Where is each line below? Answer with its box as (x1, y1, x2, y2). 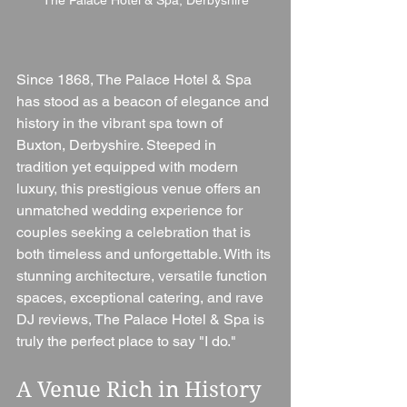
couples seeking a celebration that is (16, 223, 254, 241)
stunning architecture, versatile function (16, 266, 271, 284)
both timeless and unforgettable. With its (16, 244, 274, 263)
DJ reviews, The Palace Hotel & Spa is (16, 310, 268, 328)
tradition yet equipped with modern (16, 157, 242, 175)
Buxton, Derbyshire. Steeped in (16, 135, 220, 154)
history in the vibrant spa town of (16, 114, 226, 132)
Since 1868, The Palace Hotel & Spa (16, 70, 255, 88)
